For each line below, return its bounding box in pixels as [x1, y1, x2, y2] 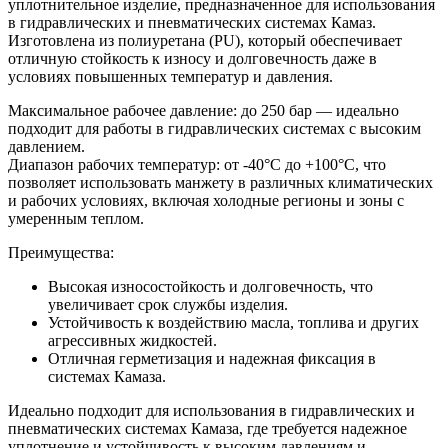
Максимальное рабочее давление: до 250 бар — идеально [8, 102, 399, 120]
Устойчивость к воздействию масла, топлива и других [48, 314, 419, 332]
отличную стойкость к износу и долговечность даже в [8, 50, 377, 68]
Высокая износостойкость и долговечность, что [48, 278, 373, 296]
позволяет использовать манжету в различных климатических [8, 174, 433, 192]
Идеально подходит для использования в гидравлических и [8, 402, 415, 420]
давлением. [8, 138, 85, 156]
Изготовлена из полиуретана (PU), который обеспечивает [8, 32, 402, 50]
